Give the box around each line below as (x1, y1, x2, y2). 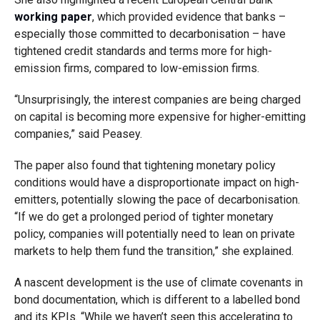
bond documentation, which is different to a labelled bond (14, 293, 300, 306)
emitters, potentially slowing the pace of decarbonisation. (14, 193, 300, 206)
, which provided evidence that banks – (91, 10, 286, 24)
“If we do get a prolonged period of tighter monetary (14, 210, 274, 224)
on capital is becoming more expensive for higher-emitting (14, 110, 306, 124)
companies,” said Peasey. (14, 127, 142, 141)
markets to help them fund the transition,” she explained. (14, 244, 294, 258)
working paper (14, 10, 92, 24)
